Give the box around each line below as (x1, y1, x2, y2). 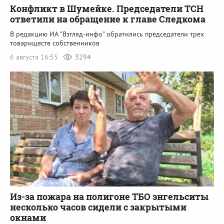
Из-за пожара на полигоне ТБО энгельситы (10, 190, 208, 202)
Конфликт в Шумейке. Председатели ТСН (10, 2, 203, 15)
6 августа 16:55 (10, 52, 60, 62)
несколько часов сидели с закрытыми (10, 200, 186, 213)
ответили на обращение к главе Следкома (10, 13, 205, 25)
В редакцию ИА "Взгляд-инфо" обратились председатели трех (10, 29, 204, 39)
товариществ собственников (10, 38, 99, 48)
